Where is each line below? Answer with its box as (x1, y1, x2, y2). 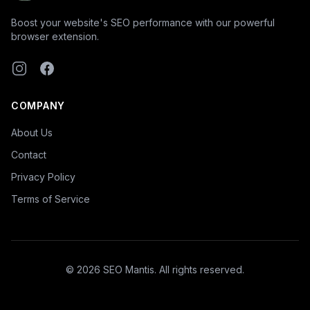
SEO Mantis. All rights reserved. (100, 264, 244, 275)
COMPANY (11, 100, 65, 111)
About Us (11, 127, 53, 138)
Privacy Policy (11, 171, 75, 183)
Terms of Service (11, 193, 90, 205)
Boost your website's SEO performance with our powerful (11, 17, 275, 28)
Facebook (38, 61, 91, 75)
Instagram (10, 61, 63, 75)
